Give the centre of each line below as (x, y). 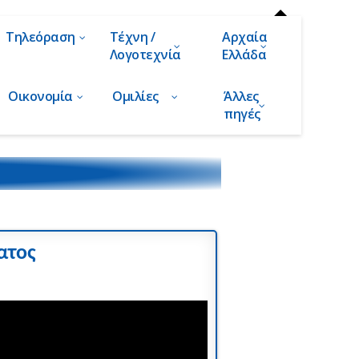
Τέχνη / (132, 37)
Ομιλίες (145, 96)
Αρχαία (245, 37)
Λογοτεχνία (145, 54)
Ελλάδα (244, 54)
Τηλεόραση (46, 37)
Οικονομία (46, 96)
